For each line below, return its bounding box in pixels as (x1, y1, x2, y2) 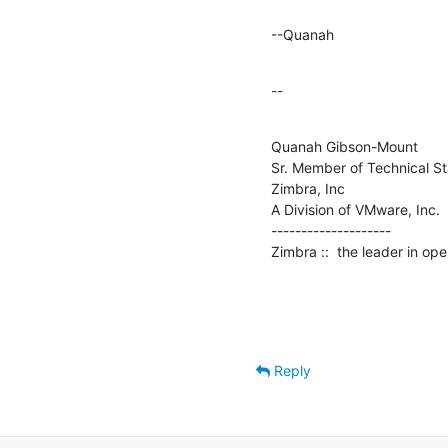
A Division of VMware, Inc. (271, 200, 440, 218)
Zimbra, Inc (271, 179, 345, 197)
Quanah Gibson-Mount (271, 137, 418, 155)
